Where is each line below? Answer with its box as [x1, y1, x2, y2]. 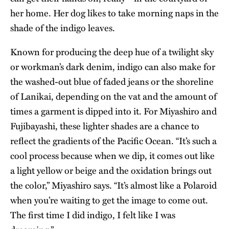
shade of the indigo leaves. [10, 21, 115, 35]
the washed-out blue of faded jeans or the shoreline [10, 75, 214, 88]
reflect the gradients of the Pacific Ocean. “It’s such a [10, 134, 217, 148]
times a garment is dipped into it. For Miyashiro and [10, 104, 217, 118]
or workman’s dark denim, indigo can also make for [10, 60, 215, 74]
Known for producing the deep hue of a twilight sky [10, 45, 214, 59]
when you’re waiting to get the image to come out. [10, 193, 208, 207]
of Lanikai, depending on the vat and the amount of [10, 89, 217, 103]
